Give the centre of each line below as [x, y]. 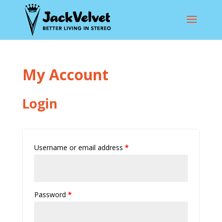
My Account [65, 75]
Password [51, 194]
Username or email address [79, 147]
